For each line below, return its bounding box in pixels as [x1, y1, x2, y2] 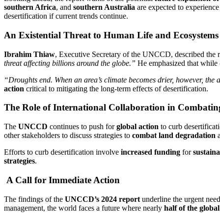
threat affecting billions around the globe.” [4, 58, 136, 67]
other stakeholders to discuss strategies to [4, 131, 132, 140]
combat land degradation [132, 131, 216, 140]
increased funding [121, 148, 180, 157]
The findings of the [4, 194, 65, 203]
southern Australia [73, 3, 135, 12]
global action [116, 122, 159, 131]
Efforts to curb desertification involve [4, 148, 121, 157]
